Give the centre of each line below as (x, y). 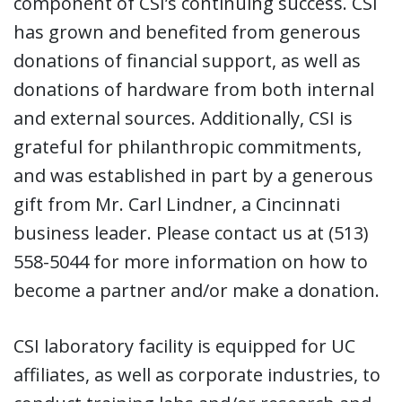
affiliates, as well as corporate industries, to (197, 374)
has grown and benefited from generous (187, 31)
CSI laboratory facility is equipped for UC (184, 345)
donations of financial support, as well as (187, 60)
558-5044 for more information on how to (191, 261)
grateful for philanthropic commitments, (188, 146)
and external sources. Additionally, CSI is (183, 118)
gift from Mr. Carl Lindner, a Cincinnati (177, 204)
